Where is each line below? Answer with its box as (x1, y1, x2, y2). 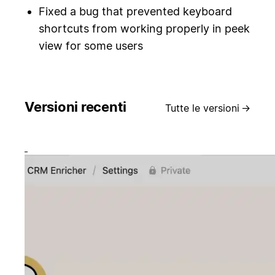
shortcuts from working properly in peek (38, 21, 250, 35)
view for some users (38, 39, 143, 52)
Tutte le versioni (165, 102, 239, 115)
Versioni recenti (25, 99, 126, 115)
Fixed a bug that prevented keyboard (38, 4, 232, 18)
